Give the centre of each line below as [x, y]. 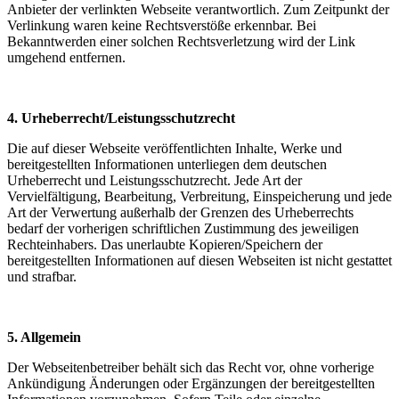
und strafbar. [42, 277]
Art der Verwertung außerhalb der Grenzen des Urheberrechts [180, 212]
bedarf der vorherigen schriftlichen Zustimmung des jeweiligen [183, 228]
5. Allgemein [46, 337]
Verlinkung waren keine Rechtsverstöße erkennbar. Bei [162, 25]
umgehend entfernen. [66, 57]
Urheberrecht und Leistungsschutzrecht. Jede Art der [155, 180]
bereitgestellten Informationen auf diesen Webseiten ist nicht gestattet [199, 261]
